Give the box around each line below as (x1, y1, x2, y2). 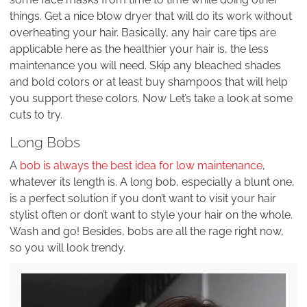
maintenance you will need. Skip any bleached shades (10, 59, 281, 73)
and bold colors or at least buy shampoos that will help (10, 75, 288, 89)
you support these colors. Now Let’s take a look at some (10, 92, 293, 106)
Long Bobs (10, 133, 80, 151)
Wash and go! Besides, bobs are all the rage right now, (10, 224, 284, 238)
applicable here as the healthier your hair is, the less (10, 42, 269, 56)
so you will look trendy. (10, 241, 125, 254)
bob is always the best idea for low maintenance (20, 158, 262, 172)
